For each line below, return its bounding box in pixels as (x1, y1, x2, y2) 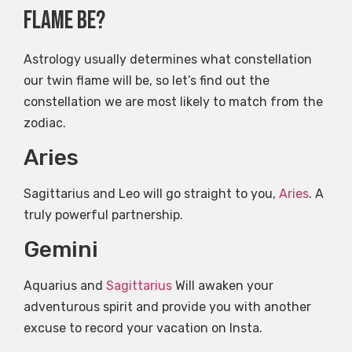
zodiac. (24, 115, 66, 130)
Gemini (24, 236, 98, 263)
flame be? (24, 5, 105, 36)
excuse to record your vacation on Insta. (24, 321, 262, 336)
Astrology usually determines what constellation (24, 51, 312, 67)
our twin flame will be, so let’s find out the (24, 72, 269, 88)
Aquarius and (24, 278, 103, 294)
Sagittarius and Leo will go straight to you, (24, 186, 279, 201)
